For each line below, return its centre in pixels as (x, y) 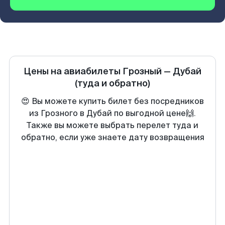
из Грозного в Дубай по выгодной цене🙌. (113, 113)
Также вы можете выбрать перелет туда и (113, 125)
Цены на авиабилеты (73, 71)
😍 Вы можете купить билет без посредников (113, 101)
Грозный (142, 71)
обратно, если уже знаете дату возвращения (113, 137)
